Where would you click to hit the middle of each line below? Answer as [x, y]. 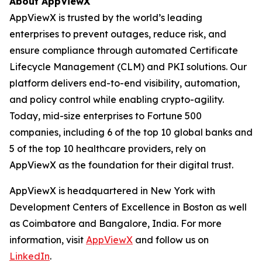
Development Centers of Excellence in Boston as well [128, 207]
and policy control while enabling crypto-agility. [117, 100]
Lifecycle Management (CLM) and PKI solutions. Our [128, 67]
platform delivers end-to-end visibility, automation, [125, 83]
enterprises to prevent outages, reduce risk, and [118, 34]
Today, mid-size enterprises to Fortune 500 [106, 116]
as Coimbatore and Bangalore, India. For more [116, 224]
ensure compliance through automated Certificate [124, 51]
